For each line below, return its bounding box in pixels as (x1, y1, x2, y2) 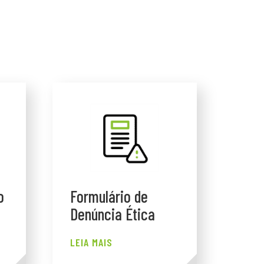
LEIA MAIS (70, 236, 113, 249)
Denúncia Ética (70, 204, 155, 225)
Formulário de (70, 186, 148, 207)
